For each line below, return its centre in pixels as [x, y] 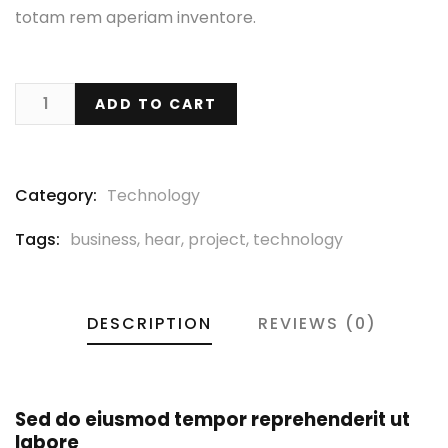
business [103, 239]
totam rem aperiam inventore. [135, 17]
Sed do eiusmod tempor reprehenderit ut [212, 419]
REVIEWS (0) [317, 323]
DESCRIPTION [149, 323]
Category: [56, 195]
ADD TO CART [156, 103]
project [217, 239]
